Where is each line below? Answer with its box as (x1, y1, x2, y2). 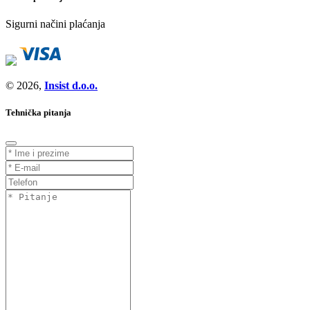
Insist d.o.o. (44, 80, 98, 92)
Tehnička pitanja (6, 107, 71, 118)
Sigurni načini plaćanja (6, 18, 105, 30)
